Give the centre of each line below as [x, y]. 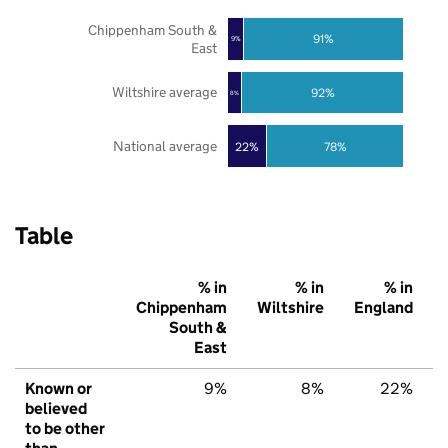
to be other [65, 429]
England [383, 308]
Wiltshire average [164, 92]
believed [56, 409]
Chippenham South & [152, 29]
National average [164, 146]
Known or [58, 389]
